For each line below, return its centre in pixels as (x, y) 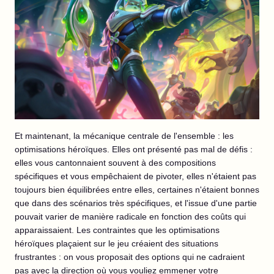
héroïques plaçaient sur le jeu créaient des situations (117, 243)
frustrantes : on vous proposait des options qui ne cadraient (130, 257)
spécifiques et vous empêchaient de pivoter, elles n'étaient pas (135, 176)
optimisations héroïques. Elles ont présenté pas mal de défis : (134, 149)
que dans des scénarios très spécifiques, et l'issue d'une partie (136, 203)
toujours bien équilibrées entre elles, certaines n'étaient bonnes (137, 189)
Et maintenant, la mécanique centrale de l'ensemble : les (124, 135)
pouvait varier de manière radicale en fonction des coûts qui (130, 216)
